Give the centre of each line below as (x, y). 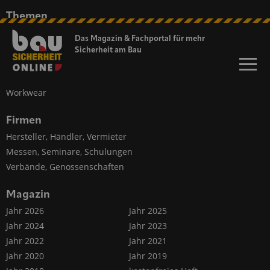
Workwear (26, 93)
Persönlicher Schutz (46, 32)
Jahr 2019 (148, 256)
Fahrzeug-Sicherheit (47, 62)
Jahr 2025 (148, 211)
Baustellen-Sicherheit (49, 47)
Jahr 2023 (148, 226)
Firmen (24, 121)
